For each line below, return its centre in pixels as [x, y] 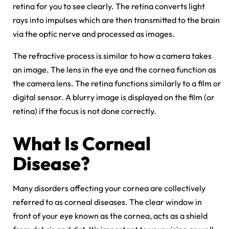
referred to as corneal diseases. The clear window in [107, 202]
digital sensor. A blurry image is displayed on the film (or [114, 97]
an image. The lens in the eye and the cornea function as [114, 69]
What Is [48, 143]
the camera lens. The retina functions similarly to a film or [117, 83]
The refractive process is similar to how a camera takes [112, 55]
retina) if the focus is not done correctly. [85, 111]
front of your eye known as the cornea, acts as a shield [110, 215]
